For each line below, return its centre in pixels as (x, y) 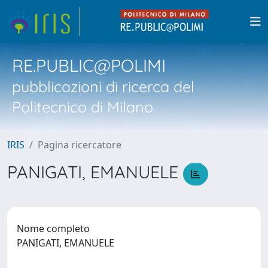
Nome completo (53, 228)
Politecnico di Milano (83, 107)
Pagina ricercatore (80, 145)
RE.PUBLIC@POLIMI (89, 65)
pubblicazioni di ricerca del (103, 86)
